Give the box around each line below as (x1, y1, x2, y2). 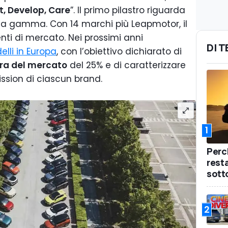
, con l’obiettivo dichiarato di (56, 45, 182, 58)
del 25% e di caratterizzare (67, 59, 186, 71)
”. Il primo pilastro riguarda (70, 4, 185, 16)
